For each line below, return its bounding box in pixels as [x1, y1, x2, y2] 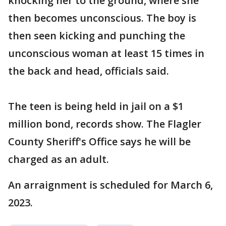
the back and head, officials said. [8, 64, 169, 78]
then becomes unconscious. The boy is [8, 11, 196, 25]
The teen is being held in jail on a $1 [8, 99, 184, 113]
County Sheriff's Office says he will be [8, 135, 191, 148]
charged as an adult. [8, 152, 111, 166]
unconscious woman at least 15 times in [8, 46, 204, 60]
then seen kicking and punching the [8, 29, 185, 42]
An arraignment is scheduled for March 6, [8, 178, 213, 192]
